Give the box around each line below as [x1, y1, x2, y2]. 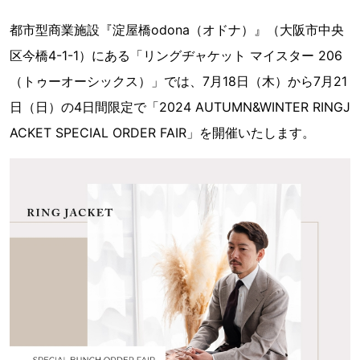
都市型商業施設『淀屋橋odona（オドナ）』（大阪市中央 [10, 22, 344, 38]
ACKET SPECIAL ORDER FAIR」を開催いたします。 [10, 125, 315, 141]
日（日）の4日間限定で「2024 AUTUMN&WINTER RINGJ [10, 99, 350, 115]
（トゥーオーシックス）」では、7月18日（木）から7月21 [10, 73, 347, 89]
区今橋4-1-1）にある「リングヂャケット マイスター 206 [10, 47, 342, 63]
